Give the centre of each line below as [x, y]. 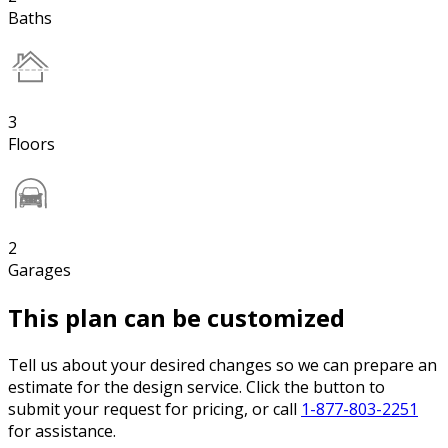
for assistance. [62, 431]
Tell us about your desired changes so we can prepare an [222, 365]
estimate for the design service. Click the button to [196, 387]
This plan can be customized [176, 318]
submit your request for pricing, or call [154, 409]
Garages [39, 270]
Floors [31, 144]
